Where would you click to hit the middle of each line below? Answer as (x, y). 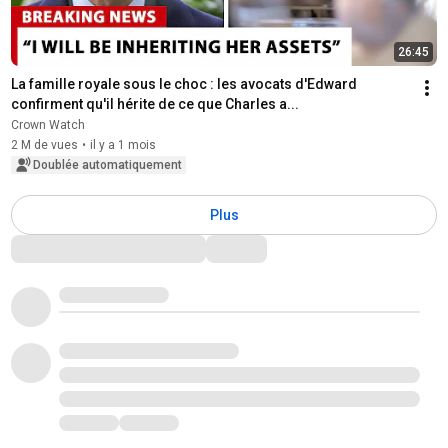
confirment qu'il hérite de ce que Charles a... (154, 103)
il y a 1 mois (122, 144)
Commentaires (71, 246)
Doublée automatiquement (107, 164)
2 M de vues (44, 144)
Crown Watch (47, 124)
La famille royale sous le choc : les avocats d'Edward (183, 83)
